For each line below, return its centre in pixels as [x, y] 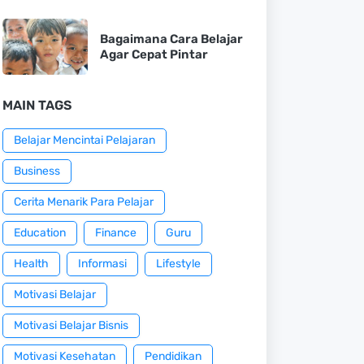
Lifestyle [178, 264]
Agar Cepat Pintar [154, 54]
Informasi [102, 264]
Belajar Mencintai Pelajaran [84, 140]
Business [37, 171]
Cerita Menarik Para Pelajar [83, 202]
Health [31, 264]
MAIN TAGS [37, 105]
